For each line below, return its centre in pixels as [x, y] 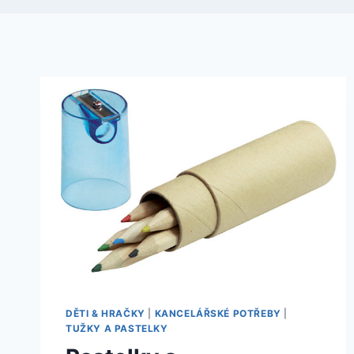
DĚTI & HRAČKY [105, 314]
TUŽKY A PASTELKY [117, 329]
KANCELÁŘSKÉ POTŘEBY [218, 314]
